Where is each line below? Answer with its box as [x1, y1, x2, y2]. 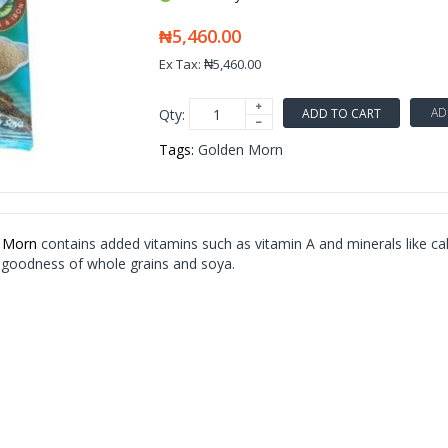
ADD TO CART [301, 104, 381, 122]
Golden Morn [197, 140, 283, 159]
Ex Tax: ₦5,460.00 [158, 55, 261, 73]
